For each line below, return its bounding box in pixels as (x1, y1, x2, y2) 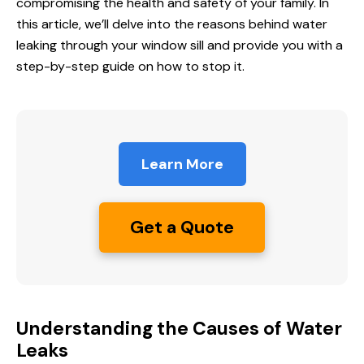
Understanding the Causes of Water (16, 316, 342, 341)
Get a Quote (130, 215, 234, 240)
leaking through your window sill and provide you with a (16, 37, 343, 54)
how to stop (157, 58, 231, 76)
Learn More (141, 154, 223, 175)
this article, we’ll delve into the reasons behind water (16, 15, 327, 33)
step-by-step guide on (16, 58, 157, 76)
